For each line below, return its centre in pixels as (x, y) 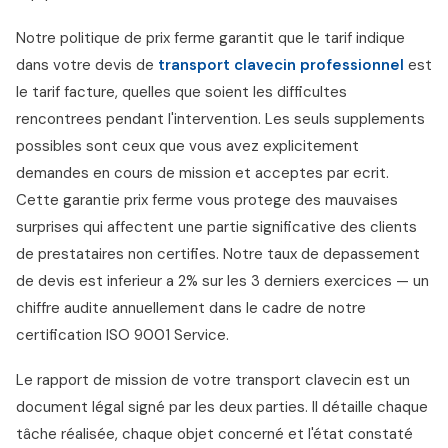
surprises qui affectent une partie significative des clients (216, 227)
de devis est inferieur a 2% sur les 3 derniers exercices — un (222, 281)
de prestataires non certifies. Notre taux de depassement (218, 254)
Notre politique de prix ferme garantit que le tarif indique (210, 38)
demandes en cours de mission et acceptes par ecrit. (202, 173)
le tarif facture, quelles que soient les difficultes (181, 92)
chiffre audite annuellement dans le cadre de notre (191, 308)
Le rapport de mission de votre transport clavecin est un (213, 380)
